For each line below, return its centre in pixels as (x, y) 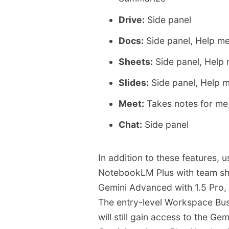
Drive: (132, 19)
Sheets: (136, 61)
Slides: (134, 83)
